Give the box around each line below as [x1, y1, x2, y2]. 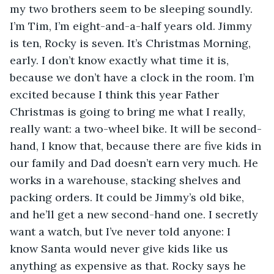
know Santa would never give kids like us [10, 241, 231, 256]
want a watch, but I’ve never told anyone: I [10, 224, 234, 239]
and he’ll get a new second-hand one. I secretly [10, 207, 261, 221]
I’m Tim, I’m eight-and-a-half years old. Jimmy [10, 18, 255, 33]
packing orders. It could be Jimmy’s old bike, [10, 190, 247, 204]
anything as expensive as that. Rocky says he [10, 258, 249, 273]
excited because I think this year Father [10, 87, 222, 102]
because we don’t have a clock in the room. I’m [10, 70, 257, 84]
